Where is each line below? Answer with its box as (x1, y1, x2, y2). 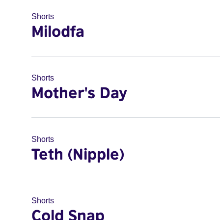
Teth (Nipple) (31, 144, 124, 163)
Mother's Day (31, 83, 127, 102)
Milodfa (31, 22, 84, 40)
